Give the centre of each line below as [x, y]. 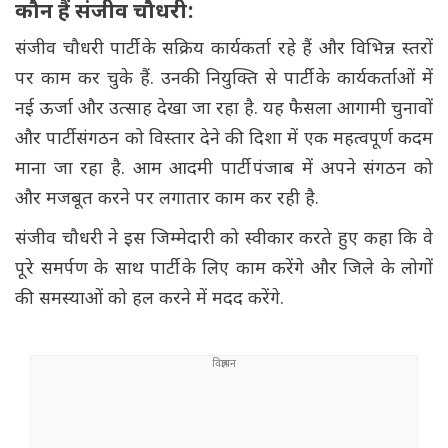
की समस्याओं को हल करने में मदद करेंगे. [149, 300]
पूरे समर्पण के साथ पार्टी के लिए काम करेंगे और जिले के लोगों [224, 270]
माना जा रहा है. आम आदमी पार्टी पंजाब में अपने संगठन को [224, 170]
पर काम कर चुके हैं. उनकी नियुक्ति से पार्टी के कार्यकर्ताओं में [224, 80]
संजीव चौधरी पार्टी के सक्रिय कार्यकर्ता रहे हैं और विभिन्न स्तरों [224, 50]
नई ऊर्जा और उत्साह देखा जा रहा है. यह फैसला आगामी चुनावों [224, 110]
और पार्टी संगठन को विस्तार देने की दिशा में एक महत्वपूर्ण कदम [224, 140]
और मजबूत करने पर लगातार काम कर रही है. [167, 200]
